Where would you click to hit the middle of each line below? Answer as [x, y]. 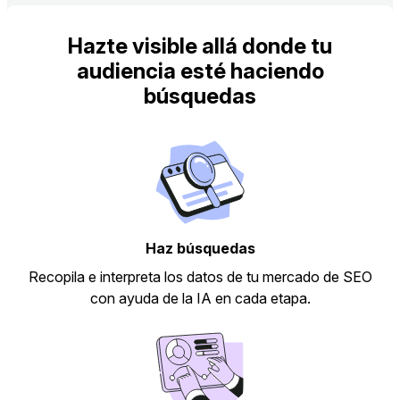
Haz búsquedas [200, 249]
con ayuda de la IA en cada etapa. [200, 299]
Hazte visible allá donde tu [200, 46]
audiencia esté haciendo [200, 71]
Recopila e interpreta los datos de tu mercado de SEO [200, 277]
